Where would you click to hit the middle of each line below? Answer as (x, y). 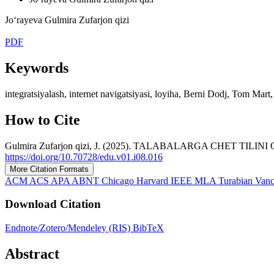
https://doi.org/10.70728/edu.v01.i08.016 (84, 157)
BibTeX (148, 228)
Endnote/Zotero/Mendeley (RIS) (69, 228)
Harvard (154, 180)
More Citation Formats (49, 169)
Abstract (32, 254)
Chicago (119, 180)
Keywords (37, 68)
